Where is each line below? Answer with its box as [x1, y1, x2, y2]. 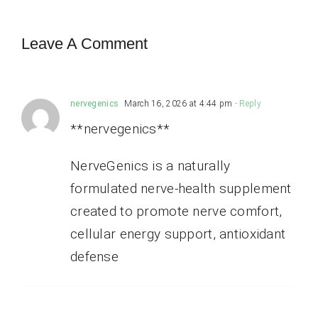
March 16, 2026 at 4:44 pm [122, 98, 233, 109]
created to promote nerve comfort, [70, 202, 283, 219]
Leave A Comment [21, 34, 148, 53]
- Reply [232, 98, 261, 109]
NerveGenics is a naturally [70, 157, 231, 174]
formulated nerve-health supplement [70, 180, 292, 197]
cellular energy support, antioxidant [70, 225, 286, 242]
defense [70, 248, 119, 265]
